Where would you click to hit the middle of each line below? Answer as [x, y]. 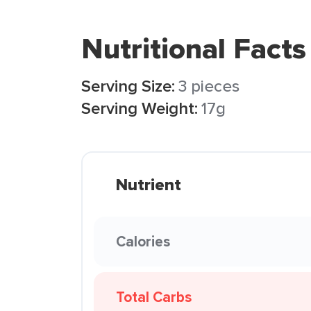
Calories [143, 241]
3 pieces [209, 86]
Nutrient [149, 185]
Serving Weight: [140, 108]
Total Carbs [154, 297]
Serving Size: [128, 86]
